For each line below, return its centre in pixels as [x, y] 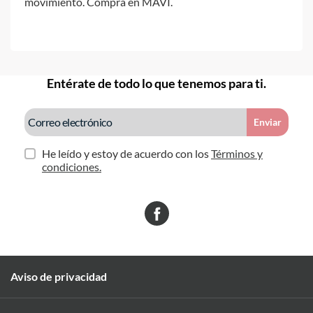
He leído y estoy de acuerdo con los [126, 153]
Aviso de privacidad [59, 276]
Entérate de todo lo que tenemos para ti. [156, 83]
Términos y [237, 153]
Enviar [268, 122]
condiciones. [72, 166]
